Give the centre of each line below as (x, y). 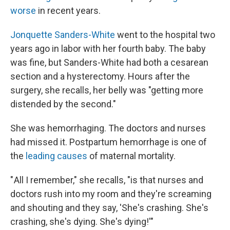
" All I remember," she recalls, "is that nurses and (107, 180)
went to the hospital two (165, 35)
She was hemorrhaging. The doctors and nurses (108, 128)
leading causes (56, 156)
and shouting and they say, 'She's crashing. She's (109, 208)
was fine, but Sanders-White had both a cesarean (109, 62)
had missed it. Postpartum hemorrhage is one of (109, 142)
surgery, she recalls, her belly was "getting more (107, 90)
